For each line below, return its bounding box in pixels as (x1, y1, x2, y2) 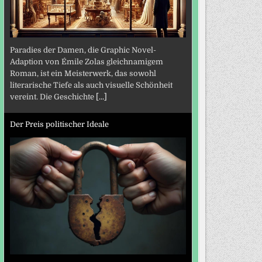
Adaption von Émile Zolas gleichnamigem (9, 57, 163, 67)
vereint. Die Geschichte (9, 92, 96, 102)
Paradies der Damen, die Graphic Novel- (9, 46, 156, 55)
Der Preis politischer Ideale (9, 119, 109, 129)
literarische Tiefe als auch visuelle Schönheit (9, 81, 173, 90)
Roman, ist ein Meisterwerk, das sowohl (9, 69, 156, 78)
